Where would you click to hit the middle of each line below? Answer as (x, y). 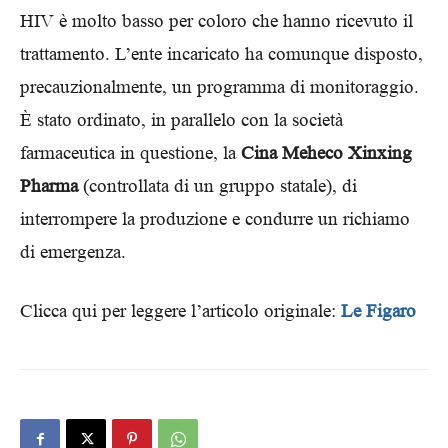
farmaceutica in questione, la (130, 152)
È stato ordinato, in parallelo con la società (181, 119)
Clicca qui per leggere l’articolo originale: (180, 310)
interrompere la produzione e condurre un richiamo (215, 218)
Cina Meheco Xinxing (326, 152)
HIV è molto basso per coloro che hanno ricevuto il (216, 20)
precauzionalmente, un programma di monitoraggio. (219, 86)
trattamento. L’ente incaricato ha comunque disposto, (221, 53)
